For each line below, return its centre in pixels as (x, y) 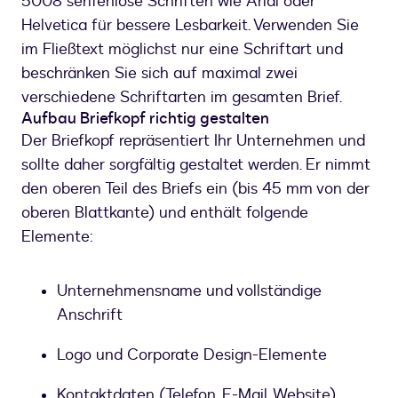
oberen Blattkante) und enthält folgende (165, 213)
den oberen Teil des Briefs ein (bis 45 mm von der (195, 189)
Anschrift (90, 315)
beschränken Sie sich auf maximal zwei (159, 74)
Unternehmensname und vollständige (189, 291)
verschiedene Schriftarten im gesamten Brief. (182, 98)
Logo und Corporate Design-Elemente (192, 355)
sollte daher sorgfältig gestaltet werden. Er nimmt (196, 165)
